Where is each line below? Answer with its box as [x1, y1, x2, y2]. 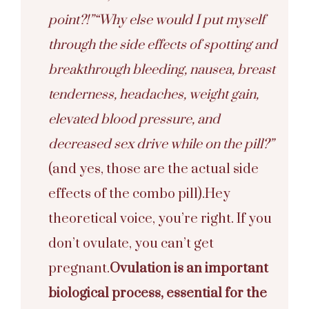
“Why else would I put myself [94, 11, 265, 29]
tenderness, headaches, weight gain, [48, 86, 259, 103]
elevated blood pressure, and [48, 110, 220, 128]
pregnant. [48, 259, 110, 277]
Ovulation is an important [110, 259, 268, 277]
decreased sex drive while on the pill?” [48, 135, 274, 153]
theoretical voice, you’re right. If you [48, 210, 272, 228]
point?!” [48, 11, 94, 29]
